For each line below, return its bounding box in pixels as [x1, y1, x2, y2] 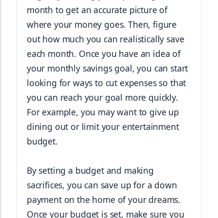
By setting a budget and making [27, 164, 154, 176]
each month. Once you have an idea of [27, 48, 181, 59]
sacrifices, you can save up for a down [27, 179, 177, 191]
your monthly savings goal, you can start [27, 62, 188, 74]
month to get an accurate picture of [27, 4, 168, 16]
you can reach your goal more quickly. [27, 91, 178, 103]
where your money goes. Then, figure [27, 18, 177, 30]
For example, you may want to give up [27, 106, 179, 118]
